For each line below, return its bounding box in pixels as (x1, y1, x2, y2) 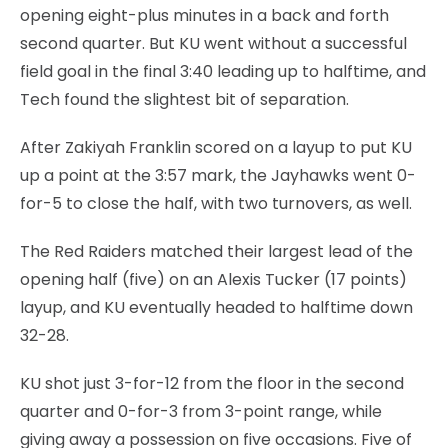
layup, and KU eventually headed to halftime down (20, 295, 413, 319)
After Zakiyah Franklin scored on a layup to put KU (20, 135, 412, 159)
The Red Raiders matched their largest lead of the (20, 239, 413, 263)
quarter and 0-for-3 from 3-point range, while (20, 399, 382, 423)
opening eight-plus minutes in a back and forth (20, 3, 389, 27)
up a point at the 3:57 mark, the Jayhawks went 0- (20, 163, 416, 187)
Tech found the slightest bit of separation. (20, 87, 349, 111)
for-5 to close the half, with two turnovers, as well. (20, 191, 412, 215)
